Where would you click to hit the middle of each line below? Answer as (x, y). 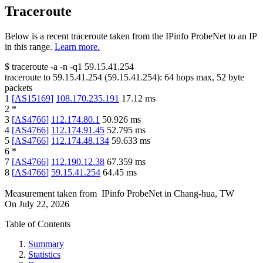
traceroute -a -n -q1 (47, 67)
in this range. (28, 47)
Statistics (44, 255)
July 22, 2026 (44, 204)
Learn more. (77, 47)
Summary (46, 244)
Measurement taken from (51, 194)
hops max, (195, 77)
